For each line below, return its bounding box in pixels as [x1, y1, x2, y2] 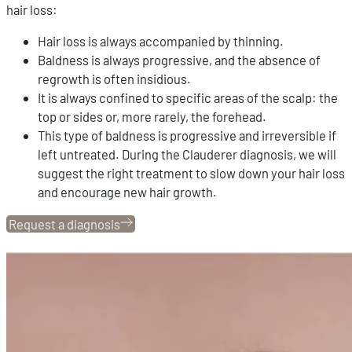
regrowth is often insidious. [38, 71, 191, 87]
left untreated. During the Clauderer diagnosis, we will [38, 146, 336, 163]
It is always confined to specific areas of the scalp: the [38, 90, 338, 106]
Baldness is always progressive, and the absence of [38, 52, 321, 68]
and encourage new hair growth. [38, 184, 217, 200]
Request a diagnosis [9, 215, 120, 232]
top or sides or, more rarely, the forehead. [38, 108, 266, 125]
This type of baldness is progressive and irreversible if [38, 127, 336, 144]
